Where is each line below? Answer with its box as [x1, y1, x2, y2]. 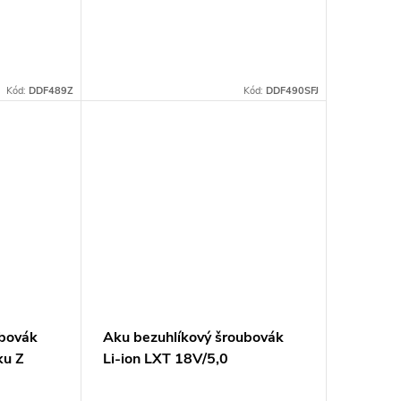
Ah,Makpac [102, 370, 177, 390]
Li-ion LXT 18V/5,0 [102, 348, 228, 369]
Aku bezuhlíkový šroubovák [102, 327, 284, 347]
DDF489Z [28, 84, 73, 98]
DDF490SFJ [265, 84, 319, 98]
